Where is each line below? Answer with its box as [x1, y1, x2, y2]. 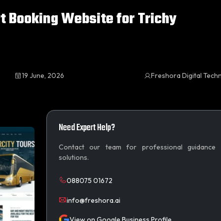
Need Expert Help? [58, 121, 115, 135]
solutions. [58, 153, 89, 162]
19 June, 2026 [22, 71, 64, 80]
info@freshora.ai [66, 195, 120, 205]
